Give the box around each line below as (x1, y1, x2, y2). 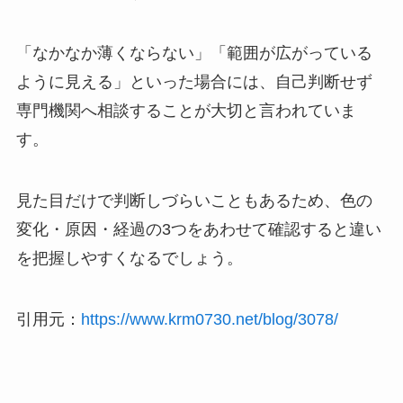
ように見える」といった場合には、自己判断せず (15, 72, 372, 91)
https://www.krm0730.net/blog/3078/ (80, 309, 338, 328)
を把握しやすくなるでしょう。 (15, 248, 243, 267)
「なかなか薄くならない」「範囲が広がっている (15, 43, 372, 62)
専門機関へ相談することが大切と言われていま (15, 101, 356, 120)
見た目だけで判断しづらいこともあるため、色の (15, 191, 372, 210)
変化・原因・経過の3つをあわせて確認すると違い (15, 219, 381, 238)
